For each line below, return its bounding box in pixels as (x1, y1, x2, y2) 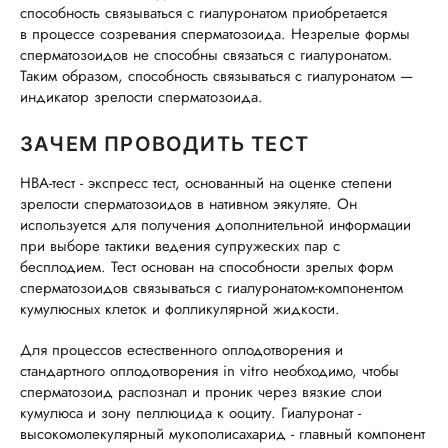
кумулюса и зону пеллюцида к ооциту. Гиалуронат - (20, 402, 361, 424)
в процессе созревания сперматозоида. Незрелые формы (20, 23, 410, 45)
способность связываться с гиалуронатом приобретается (20, 2, 387, 24)
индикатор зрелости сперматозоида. (20, 86, 263, 108)
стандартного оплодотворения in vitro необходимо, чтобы (20, 360, 399, 382)
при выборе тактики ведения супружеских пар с (20, 235, 340, 257)
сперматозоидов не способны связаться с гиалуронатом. (20, 44, 393, 66)
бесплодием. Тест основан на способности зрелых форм (20, 256, 393, 278)
